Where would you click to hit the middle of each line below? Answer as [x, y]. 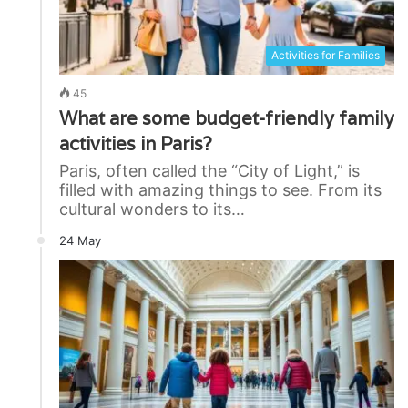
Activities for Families [326, 55]
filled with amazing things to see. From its [220, 189]
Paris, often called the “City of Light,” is [209, 170]
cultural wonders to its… [152, 209]
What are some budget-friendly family [227, 118]
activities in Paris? [136, 143]
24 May [80, 240]
